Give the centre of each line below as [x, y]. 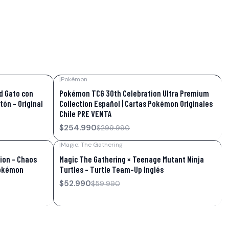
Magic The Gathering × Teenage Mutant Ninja [132, 159]
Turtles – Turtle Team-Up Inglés [111, 169]
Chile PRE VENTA [86, 114]
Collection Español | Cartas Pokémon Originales [136, 104]
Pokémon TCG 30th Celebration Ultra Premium [134, 93]
